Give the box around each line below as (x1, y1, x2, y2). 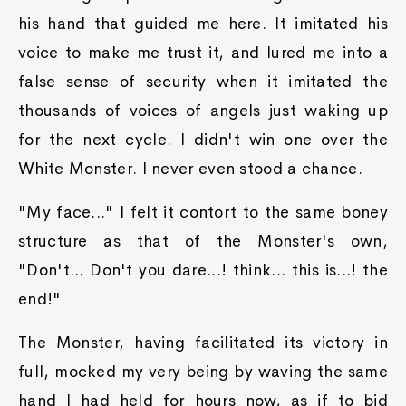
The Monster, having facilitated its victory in (18, 333, 388, 353)
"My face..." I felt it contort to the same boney (18, 202, 388, 222)
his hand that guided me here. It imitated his (18, 14, 388, 34)
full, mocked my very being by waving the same (18, 362, 388, 382)
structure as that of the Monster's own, (18, 231, 388, 251)
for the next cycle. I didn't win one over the (18, 130, 388, 150)
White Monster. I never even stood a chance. (18, 159, 362, 179)
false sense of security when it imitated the (18, 72, 388, 92)
